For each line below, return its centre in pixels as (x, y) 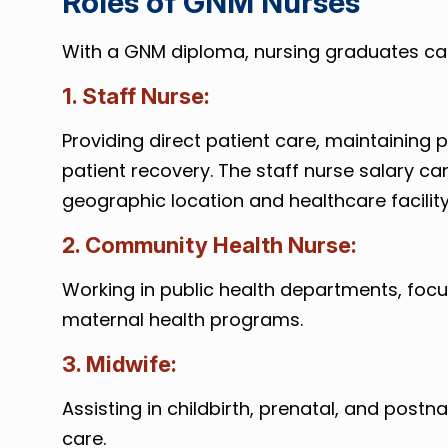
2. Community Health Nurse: (209, 245)
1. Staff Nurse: (135, 96)
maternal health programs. (182, 319)
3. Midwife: (119, 364)
